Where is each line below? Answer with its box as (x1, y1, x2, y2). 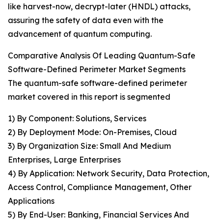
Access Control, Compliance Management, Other (8, 182, 192, 192)
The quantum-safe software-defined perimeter (8, 78, 187, 88)
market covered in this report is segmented (8, 92, 170, 102)
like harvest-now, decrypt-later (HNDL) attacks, (8, 1, 191, 12)
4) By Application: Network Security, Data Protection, (8, 168, 209, 179)
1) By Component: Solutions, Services (8, 113, 146, 124)
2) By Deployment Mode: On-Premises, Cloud (8, 127, 177, 137)
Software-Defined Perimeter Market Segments (8, 64, 186, 75)
